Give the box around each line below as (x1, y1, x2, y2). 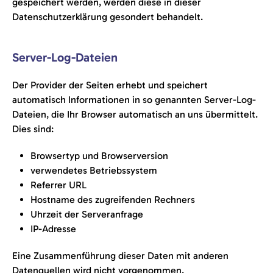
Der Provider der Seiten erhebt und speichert (12, 79, 208, 91)
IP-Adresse (30, 223, 76, 235)
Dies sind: (12, 123, 54, 135)
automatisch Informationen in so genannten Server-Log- (12, 94, 256, 105)
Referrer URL (30, 179, 87, 191)
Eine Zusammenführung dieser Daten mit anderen (12, 250, 229, 261)
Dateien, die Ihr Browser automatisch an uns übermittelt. (12, 108, 258, 120)
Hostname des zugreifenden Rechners (30, 194, 195, 205)
